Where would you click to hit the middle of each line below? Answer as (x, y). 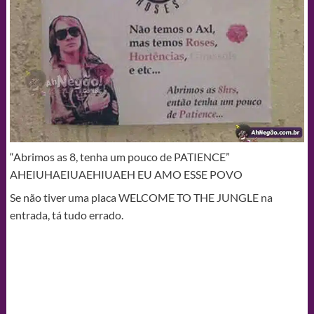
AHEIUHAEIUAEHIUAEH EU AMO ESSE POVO (126, 175)
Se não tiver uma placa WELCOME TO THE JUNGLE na (141, 198)
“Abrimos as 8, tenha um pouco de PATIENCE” (120, 157)
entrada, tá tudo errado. (66, 215)
